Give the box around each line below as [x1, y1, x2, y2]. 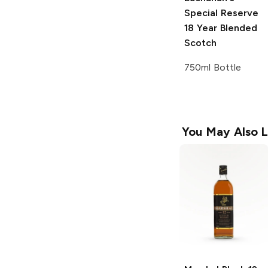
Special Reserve [184, 7, 258, 19]
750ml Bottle [184, 62, 241, 74]
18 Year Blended [184, 22, 257, 34]
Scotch [184, 37, 217, 49]
